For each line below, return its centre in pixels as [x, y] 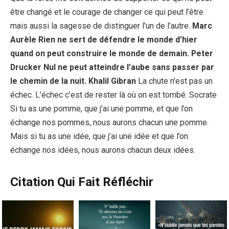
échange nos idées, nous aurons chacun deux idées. [103, 150]
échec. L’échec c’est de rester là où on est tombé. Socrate [113, 95]
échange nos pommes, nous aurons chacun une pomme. [109, 122]
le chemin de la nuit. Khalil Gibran [73, 81]
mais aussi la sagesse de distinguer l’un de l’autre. [101, 26]
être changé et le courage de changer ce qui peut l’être [107, 12]
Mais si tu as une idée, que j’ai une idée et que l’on [99, 136]
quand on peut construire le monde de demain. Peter [112, 53]
